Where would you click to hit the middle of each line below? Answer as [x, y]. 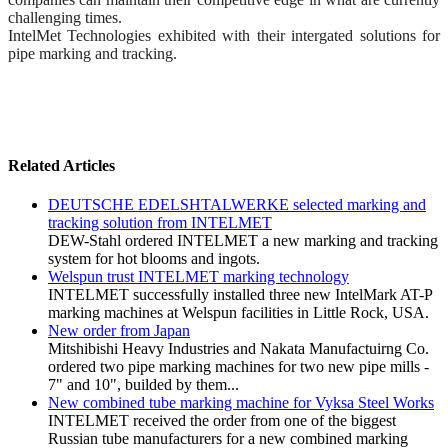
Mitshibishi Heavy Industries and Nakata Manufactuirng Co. [238, 348]
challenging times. [65, 18]
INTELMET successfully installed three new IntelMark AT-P [240, 294]
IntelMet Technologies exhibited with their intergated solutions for [224, 36]
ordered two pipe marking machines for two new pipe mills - [238, 366]
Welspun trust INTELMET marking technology [198, 276]
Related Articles [61, 165]
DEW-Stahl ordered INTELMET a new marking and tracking [243, 240]
